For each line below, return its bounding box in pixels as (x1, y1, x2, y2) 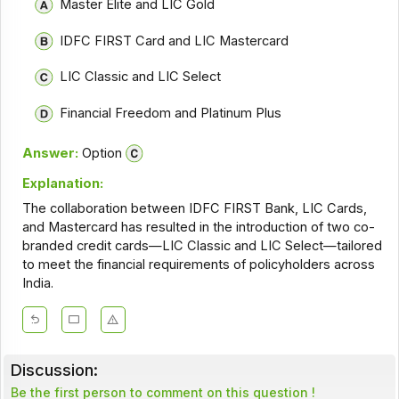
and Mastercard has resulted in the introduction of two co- (21, 219, 375, 236)
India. (21, 275, 53, 292)
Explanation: (21, 175, 103, 191)
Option (77, 144, 122, 161)
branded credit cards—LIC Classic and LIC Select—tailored (21, 238, 382, 255)
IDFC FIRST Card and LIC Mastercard (59, 32, 289, 49)
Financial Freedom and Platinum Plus (59, 104, 281, 121)
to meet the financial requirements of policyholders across (21, 256, 375, 273)
